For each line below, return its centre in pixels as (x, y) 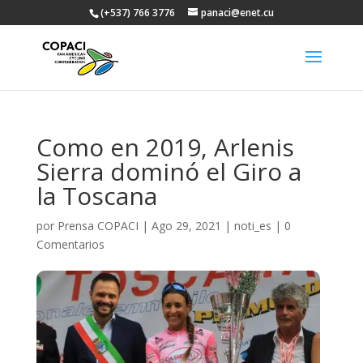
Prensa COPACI (98, 226)
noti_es (252, 226)
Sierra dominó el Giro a (169, 171)
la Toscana (96, 196)
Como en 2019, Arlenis (165, 147)
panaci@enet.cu (237, 13)
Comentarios (70, 244)
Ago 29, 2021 (186, 226)
